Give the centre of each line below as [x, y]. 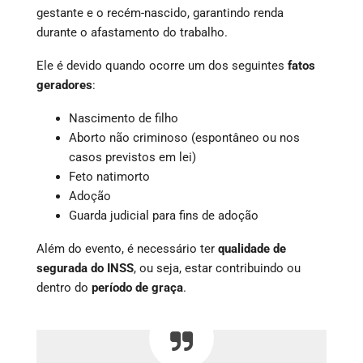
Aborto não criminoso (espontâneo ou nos [184, 137]
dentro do [64, 287]
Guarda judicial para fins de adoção [164, 215]
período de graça [137, 287]
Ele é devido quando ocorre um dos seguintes [162, 65]
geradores [64, 85]
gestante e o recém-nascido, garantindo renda [160, 13]
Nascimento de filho [124, 118]
